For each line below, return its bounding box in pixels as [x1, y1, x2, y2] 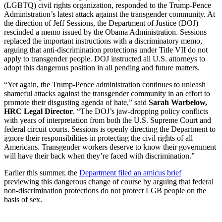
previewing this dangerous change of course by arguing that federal [4, 177, 214, 186]
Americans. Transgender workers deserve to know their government [4, 142, 216, 151]
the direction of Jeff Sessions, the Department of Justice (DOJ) [4, 18, 198, 27]
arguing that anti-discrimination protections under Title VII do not [4, 45, 208, 54]
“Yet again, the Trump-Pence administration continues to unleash [4, 80, 206, 89]
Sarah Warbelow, [149, 98, 207, 107]
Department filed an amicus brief [79, 168, 181, 177]
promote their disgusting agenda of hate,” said [4, 98, 149, 107]
